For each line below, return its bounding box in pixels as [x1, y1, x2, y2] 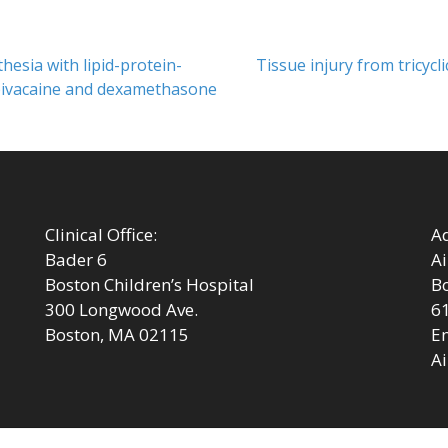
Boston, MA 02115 [45, 323, 189, 347]
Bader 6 [45, 248, 107, 272]
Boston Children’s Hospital [45, 273, 254, 297]
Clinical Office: [45, 223, 157, 247]
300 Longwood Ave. [45, 298, 198, 322]
